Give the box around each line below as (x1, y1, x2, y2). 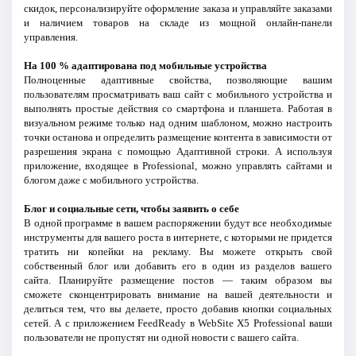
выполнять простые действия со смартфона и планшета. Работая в (23, 103, 333, 114)
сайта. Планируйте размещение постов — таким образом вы (23, 274, 333, 286)
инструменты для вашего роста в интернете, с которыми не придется (23, 231, 333, 243)
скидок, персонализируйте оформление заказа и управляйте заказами (23, 2, 333, 14)
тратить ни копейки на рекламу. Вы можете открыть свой (23, 246, 333, 257)
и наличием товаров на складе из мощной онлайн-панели (23, 17, 333, 29)
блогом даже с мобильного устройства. (23, 174, 199, 186)
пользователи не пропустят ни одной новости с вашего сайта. (23, 331, 299, 343)
